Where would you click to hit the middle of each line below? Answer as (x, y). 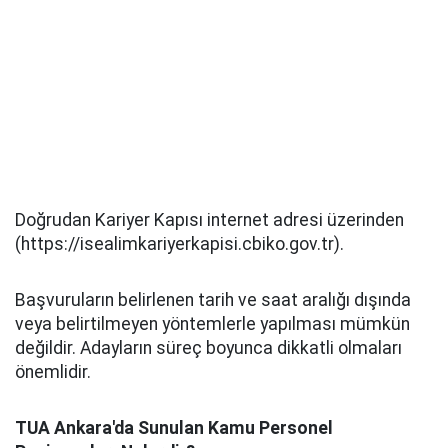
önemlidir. (53, 372)
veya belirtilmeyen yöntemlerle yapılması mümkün (212, 324)
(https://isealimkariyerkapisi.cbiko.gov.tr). (179, 244)
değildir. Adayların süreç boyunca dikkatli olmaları (208, 348)
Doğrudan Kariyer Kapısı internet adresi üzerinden (209, 220)
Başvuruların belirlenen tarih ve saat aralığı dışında (213, 300)
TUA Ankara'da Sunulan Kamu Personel (174, 428)
